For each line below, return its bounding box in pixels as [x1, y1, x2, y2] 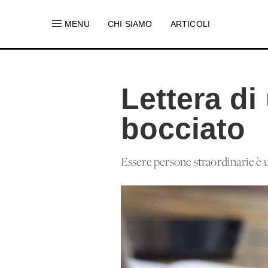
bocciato [120, 112, 246, 145]
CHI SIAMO [107, 19, 153, 29]
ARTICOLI [170, 19, 211, 29]
